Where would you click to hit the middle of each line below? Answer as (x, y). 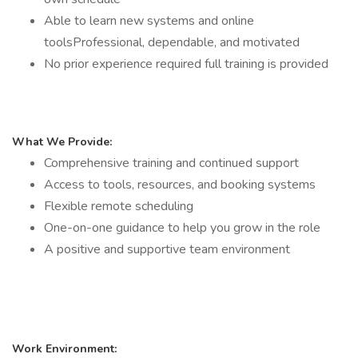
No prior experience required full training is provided (186, 64)
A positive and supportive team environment (167, 249)
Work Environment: (64, 349)
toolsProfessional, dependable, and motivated (172, 42)
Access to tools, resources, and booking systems (180, 185)
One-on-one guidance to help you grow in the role (182, 228)
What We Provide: (62, 142)
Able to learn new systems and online (149, 21)
